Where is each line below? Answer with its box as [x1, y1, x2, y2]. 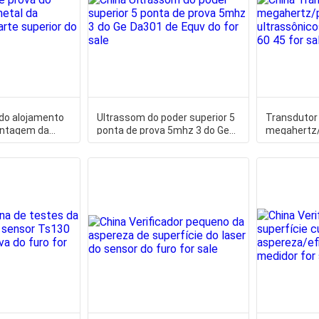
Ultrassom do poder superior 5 [96, 112, 235, 123]
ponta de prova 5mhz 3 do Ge [96, 125, 229, 136]
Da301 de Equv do [96, 137, 177, 149]
